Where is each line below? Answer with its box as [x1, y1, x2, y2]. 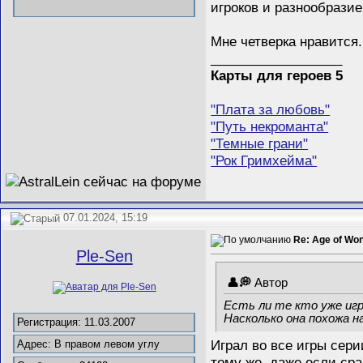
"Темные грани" [211, 135, 309, 152]
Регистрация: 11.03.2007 [17, 316, 136, 329]
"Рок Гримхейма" [211, 152, 318, 169]
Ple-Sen [75, 247, 133, 266]
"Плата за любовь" [211, 100, 331, 117]
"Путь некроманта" [211, 117, 329, 135]
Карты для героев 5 [211, 66, 344, 83]
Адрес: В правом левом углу [17, 338, 160, 350]
